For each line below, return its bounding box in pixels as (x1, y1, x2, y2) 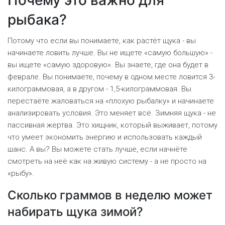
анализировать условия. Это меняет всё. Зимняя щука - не (8, 108, 216, 118)
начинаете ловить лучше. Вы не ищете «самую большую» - (8, 48, 212, 58)
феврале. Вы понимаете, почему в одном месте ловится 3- (8, 72, 215, 82)
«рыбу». (8, 169, 34, 178)
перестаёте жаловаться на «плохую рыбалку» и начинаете (8, 96, 214, 106)
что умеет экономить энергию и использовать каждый (8, 133, 202, 142)
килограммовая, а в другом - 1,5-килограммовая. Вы (8, 84, 191, 94)
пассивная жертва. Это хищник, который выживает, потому (8, 121, 217, 130)
